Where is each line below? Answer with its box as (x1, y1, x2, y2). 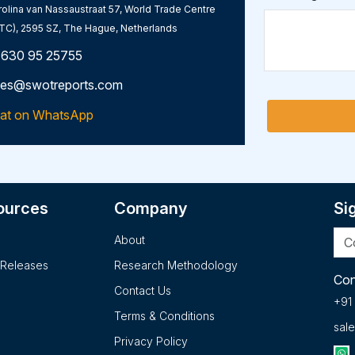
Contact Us (113, 284, 171, 297)
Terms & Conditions (113, 309, 215, 323)
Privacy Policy (113, 334, 188, 348)
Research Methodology (113, 258, 238, 272)
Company (113, 199, 187, 218)
